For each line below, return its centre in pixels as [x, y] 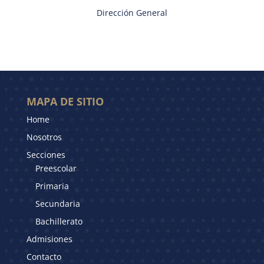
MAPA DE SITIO [65, 101]
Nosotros [44, 137]
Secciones [46, 154]
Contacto [44, 256]
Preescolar [56, 168]
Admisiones [49, 239]
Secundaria [57, 203]
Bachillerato [59, 221]
